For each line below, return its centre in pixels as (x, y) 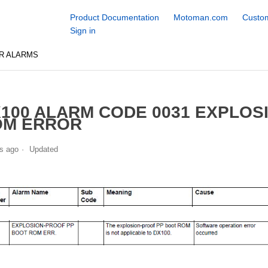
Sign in (83, 31)
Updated (43, 149)
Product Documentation (114, 17)
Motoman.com (200, 17)
